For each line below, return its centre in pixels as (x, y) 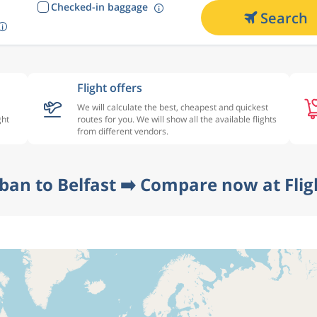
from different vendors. (123, 131)
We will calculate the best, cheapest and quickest (173, 107)
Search (284, 18)
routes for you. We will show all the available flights (177, 119)
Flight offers (110, 88)
